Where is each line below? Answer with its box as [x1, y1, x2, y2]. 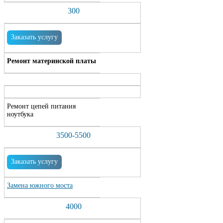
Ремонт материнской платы [7, 57, 96, 65]
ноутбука [7, 111, 33, 118]
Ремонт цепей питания [7, 103, 76, 110]
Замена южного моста [7, 182, 73, 189]
